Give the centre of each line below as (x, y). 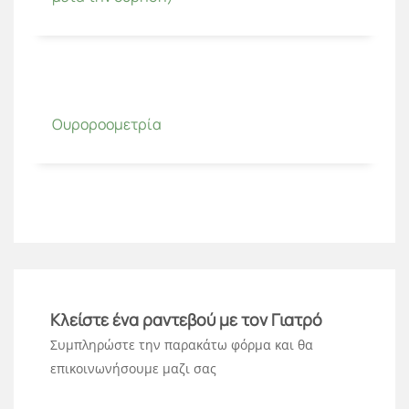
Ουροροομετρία (107, 124)
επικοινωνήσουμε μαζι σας (133, 368)
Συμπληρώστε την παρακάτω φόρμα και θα (182, 344)
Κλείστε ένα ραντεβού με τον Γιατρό (186, 319)
